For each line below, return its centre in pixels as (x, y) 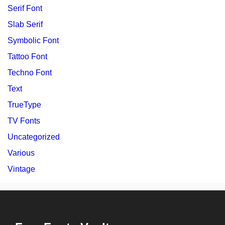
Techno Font (30, 72)
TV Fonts (24, 121)
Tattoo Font (27, 56)
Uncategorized (34, 137)
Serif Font (25, 8)
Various (21, 153)
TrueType (24, 104)
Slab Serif (25, 24)
